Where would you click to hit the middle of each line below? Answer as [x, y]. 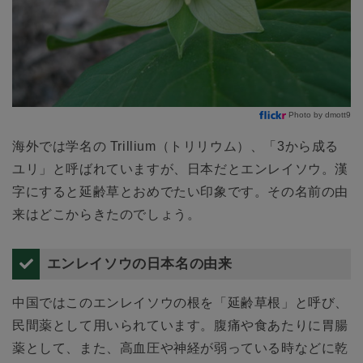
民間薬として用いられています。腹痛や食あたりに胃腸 [181, 326]
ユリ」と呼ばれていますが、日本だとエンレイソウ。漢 [180, 169]
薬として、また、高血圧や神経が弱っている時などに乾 [180, 348]
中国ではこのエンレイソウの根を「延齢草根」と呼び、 [181, 303]
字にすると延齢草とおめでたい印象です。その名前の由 [181, 191]
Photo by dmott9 [320, 114]
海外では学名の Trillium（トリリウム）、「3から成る [176, 146]
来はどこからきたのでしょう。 [107, 214]
